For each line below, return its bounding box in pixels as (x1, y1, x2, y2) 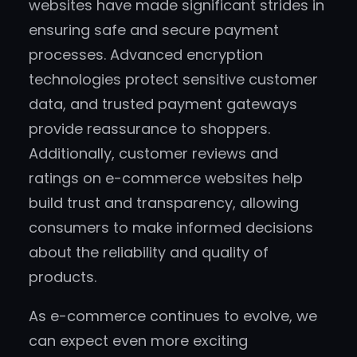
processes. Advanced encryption (29, 45, 263, 65)
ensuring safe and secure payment (29, 20, 279, 41)
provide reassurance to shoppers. (29, 119, 270, 139)
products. (29, 267, 96, 288)
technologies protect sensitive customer (29, 69, 318, 90)
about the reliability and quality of (29, 242, 269, 263)
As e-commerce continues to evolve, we (29, 306, 317, 327)
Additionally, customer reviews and (29, 143, 278, 164)
